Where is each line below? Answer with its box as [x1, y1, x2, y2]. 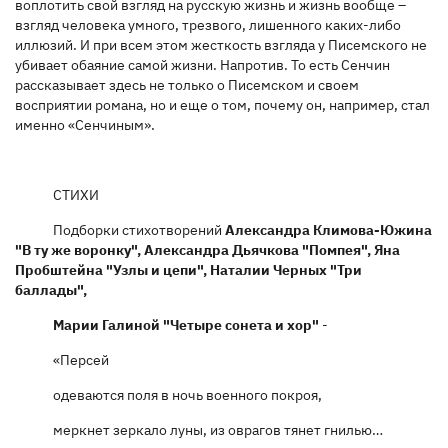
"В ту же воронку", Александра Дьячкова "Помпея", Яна [15, 240, 400, 259]
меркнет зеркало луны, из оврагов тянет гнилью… [52, 420, 383, 439]
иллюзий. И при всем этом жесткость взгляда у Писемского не [15, 35, 427, 54]
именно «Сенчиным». [15, 115, 155, 134]
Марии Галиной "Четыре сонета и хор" [52, 315, 319, 334]
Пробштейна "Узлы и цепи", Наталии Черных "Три [15, 260, 362, 279]
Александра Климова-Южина [224, 220, 432, 239]
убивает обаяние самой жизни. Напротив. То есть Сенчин [15, 55, 390, 74]
